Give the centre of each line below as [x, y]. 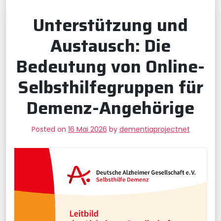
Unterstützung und [110, 25]
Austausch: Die [110, 46]
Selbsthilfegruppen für [110, 87]
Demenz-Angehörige [110, 108]
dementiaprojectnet [154, 129]
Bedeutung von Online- [110, 66]
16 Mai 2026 [87, 129]
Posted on [50, 129]
